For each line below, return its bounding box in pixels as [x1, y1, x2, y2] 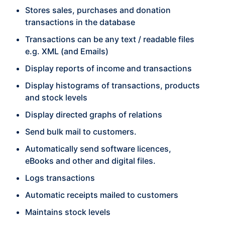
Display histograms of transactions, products [25, 80, 200, 90]
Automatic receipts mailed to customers [25, 190, 178, 200]
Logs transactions [25, 173, 95, 183]
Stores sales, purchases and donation [25, 5, 171, 15]
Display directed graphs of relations [25, 109, 162, 120]
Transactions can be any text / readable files [25, 34, 194, 44]
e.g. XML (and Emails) [25, 46, 108, 56]
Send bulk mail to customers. [25, 127, 137, 137]
